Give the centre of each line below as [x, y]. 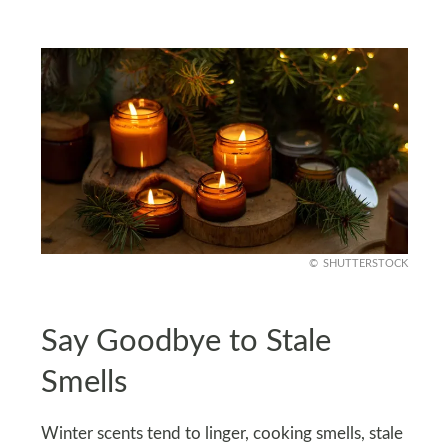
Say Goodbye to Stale [185, 342]
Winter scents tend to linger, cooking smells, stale [221, 433]
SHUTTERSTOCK [365, 264]
